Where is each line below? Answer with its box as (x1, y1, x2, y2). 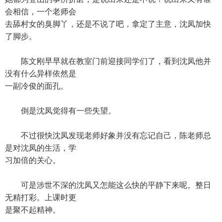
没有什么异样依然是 (5, 69, 76, 78)
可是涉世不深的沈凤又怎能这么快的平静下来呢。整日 (5, 181, 211, 189)
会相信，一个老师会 (5, 7, 76, 16)
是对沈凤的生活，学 (5, 144, 76, 152)
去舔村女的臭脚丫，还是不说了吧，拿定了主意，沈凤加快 (5, 20, 211, 28)
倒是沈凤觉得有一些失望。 (5, 107, 116, 115)
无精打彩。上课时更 (5, 193, 76, 202)
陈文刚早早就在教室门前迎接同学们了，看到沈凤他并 (5, 57, 211, 65)
